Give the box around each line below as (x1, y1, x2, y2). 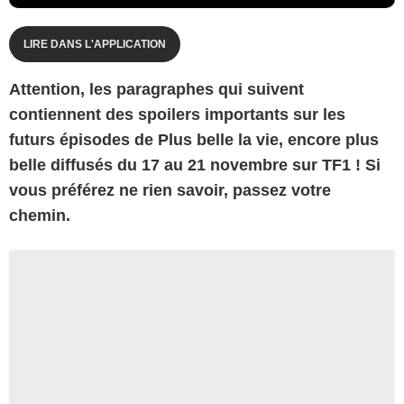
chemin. (9, 206, 70, 225)
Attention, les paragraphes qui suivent (9, 79, 304, 98)
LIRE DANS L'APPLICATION (23, 37, 166, 50)
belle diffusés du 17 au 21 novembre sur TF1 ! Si (9, 155, 381, 174)
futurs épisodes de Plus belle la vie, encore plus (9, 130, 379, 149)
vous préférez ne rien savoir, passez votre (9, 180, 331, 199)
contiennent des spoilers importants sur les (9, 105, 345, 124)
